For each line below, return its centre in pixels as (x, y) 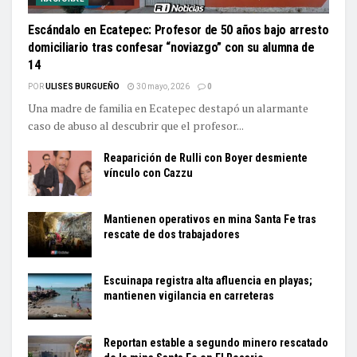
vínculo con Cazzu (148, 173)
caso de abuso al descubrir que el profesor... (136, 126)
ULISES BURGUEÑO (82, 86)
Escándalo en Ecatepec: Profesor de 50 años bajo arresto (178, 30)
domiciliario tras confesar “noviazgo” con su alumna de (171, 47)
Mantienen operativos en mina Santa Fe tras (210, 220)
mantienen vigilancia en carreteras (189, 296)
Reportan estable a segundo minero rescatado (216, 342)
